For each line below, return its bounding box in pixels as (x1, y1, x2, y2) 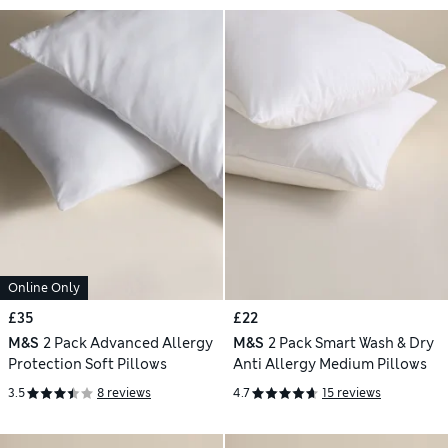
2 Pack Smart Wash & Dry (267, 333, 434, 352)
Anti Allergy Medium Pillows (233, 354, 427, 373)
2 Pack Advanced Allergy (42, 333, 213, 352)
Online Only (8, 279, 80, 296)
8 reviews (97, 385, 151, 402)
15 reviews (322, 385, 381, 402)
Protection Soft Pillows (8, 354, 167, 373)
